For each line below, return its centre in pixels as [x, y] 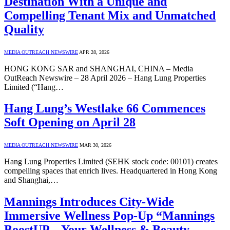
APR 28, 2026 [94, 52]
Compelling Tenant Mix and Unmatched [110, 15]
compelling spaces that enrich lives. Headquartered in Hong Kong [111, 171]
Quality [24, 29]
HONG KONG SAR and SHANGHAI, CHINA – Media [99, 68]
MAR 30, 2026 [95, 145]
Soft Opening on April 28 [70, 122]
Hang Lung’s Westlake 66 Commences [105, 109]
